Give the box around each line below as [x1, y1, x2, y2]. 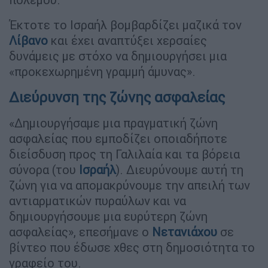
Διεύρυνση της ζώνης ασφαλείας [9, 88, 225, 106]
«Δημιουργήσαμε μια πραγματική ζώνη [9, 115, 218, 130]
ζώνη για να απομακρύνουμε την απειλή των [9, 177, 250, 193]
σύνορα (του [9, 162, 79, 177]
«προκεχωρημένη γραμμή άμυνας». [9, 63, 196, 79]
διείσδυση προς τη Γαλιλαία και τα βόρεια [9, 146, 240, 162]
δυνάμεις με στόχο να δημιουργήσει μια [9, 48, 227, 63]
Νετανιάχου [152, 224, 217, 239]
